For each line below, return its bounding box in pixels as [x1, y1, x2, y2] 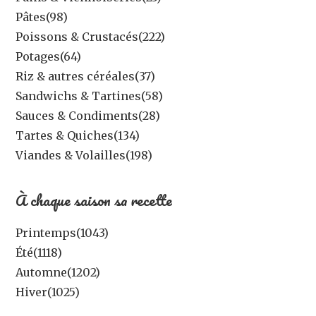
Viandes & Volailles [16, 147, 126, 162]
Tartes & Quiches [16, 128, 114, 142]
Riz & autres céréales [16, 68, 135, 83]
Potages [16, 49, 61, 63]
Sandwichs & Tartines [16, 88, 142, 103]
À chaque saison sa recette [16, 187, 173, 212]
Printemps [16, 225, 77, 240]
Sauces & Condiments [16, 108, 139, 123]
